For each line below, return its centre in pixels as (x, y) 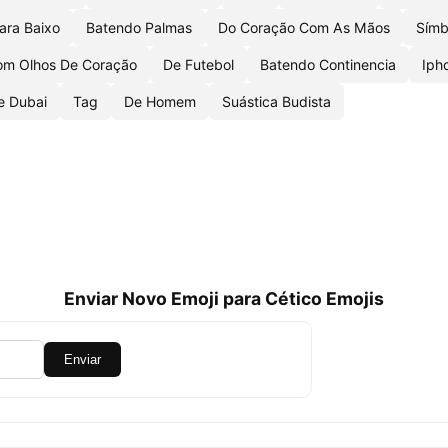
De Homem (160, 101)
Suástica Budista (276, 101)
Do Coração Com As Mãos (304, 27)
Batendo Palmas (139, 27)
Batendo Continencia (328, 64)
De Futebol (198, 64)
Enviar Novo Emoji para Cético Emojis (224, 298)
